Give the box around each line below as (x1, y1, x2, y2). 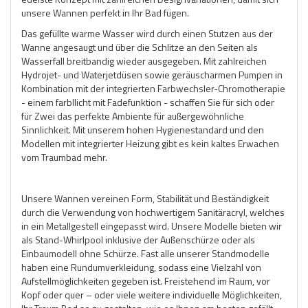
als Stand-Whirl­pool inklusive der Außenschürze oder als (21, 232, 255, 247)
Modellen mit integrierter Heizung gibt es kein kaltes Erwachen (21, 135, 279, 151)
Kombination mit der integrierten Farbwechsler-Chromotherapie (21, 80, 285, 96)
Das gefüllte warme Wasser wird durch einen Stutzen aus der (21, 25, 273, 41)
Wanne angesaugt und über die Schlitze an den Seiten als (21, 39, 258, 54)
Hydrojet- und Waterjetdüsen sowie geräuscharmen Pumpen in (21, 67, 283, 82)
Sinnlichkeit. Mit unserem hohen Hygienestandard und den (21, 122, 264, 137)
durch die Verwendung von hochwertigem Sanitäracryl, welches (21, 204, 285, 219)
